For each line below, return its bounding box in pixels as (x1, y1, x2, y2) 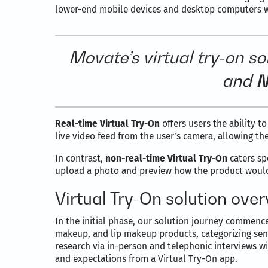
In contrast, (55, 153, 105, 165)
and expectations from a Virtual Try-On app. (55, 253, 237, 265)
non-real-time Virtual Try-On (105, 153, 227, 165)
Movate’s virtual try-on (68, 47, 243, 68)
